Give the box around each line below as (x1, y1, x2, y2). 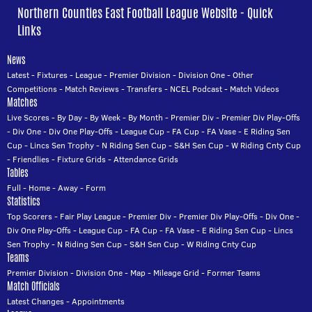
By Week (90, 111, 120, 124)
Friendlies (13, 153, 49, 166)
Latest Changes (7, 295, 64, 308)
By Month (128, 111, 163, 124)
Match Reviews (65, 83, 119, 95)
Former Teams (207, 267, 260, 279)
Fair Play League (60, 210, 120, 223)
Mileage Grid (153, 267, 199, 279)
